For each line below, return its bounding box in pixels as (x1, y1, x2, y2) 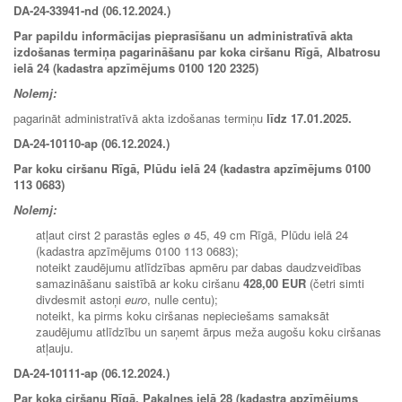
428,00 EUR (243, 274, 306, 292)
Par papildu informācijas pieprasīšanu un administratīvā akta (13, 26, 353, 44)
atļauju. (36, 338, 74, 356)
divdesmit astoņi (36, 290, 125, 308)
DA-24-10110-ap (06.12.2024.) (13, 134, 170, 152)
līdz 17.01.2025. (267, 109, 352, 127)
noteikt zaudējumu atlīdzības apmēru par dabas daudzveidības (36, 258, 362, 275)
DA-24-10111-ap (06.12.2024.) (13, 363, 170, 381)
